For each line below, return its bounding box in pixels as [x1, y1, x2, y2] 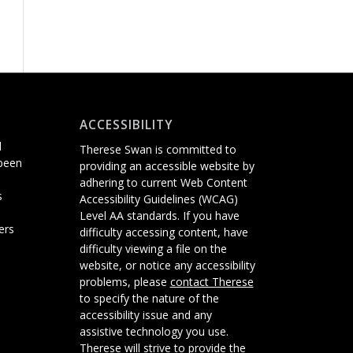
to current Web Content [123, 174, 247, 190]
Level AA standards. [79, 207, 183, 223]
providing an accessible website [79, 158, 243, 173]
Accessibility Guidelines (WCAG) [79, 191, 238, 206]
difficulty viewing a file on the [79, 240, 227, 256]
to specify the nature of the [79, 290, 219, 306]
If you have [182, 207, 240, 223]
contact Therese [169, 273, 254, 289]
